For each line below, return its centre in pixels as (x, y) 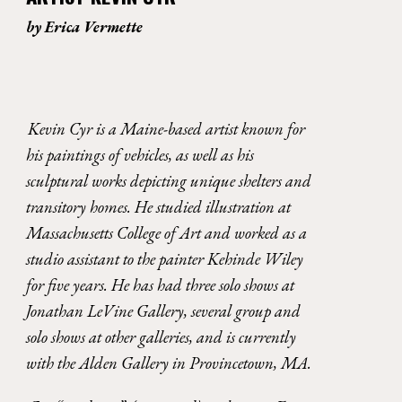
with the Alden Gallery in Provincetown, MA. (171, 363)
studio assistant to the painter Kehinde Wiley (165, 259)
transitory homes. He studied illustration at (159, 207)
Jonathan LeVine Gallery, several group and (164, 311)
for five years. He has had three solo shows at (161, 285)
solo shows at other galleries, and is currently (162, 337)
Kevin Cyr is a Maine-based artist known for (166, 129)
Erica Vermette (94, 27)
